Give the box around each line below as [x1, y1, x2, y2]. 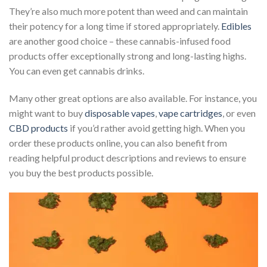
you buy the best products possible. [9, 167, 153, 179]
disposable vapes [85, 107, 155, 119]
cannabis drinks [79, 65, 142, 77]
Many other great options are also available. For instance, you [9, 92, 257, 104]
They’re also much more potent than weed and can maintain [9, 5, 248, 17]
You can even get [9, 65, 79, 77]
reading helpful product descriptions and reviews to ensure [9, 152, 246, 164]
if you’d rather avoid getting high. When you [68, 122, 245, 134]
